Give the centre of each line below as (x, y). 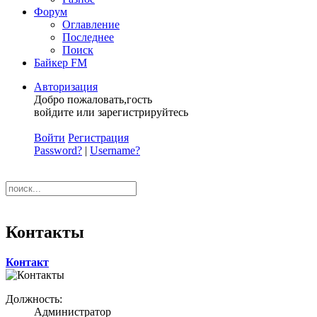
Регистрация (98, 138)
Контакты (45, 232)
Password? (58, 150)
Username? (115, 150)
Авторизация (66, 87)
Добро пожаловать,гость (93, 99)
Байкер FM (60, 63)
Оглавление (91, 24)
